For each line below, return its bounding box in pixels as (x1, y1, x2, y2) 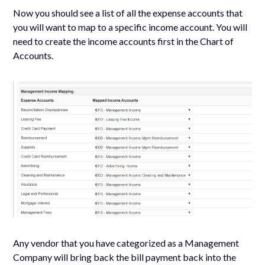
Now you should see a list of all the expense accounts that (13, 7, 243, 18)
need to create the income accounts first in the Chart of (13, 35, 234, 47)
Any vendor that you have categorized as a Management (13, 237, 240, 249)
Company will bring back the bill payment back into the (13, 251, 237, 263)
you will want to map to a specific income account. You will (13, 21, 248, 33)
